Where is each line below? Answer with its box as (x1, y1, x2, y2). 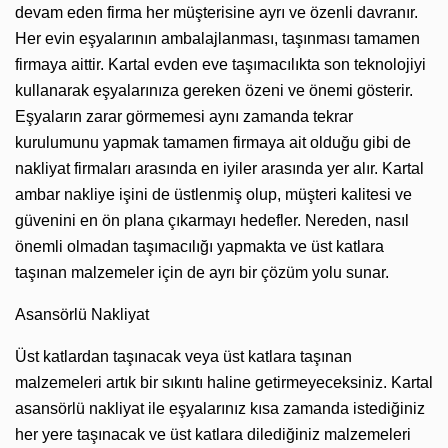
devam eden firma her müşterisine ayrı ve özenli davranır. (15, 3, 418, 21)
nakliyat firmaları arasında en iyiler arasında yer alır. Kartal (15, 159, 424, 177)
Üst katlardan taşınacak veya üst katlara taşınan (15, 347, 352, 365)
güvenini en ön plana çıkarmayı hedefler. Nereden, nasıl (15, 211, 409, 229)
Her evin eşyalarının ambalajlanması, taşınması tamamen (15, 29, 420, 47)
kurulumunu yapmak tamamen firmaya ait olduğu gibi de (15, 133, 411, 151)
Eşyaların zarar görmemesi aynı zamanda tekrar (15, 107, 353, 125)
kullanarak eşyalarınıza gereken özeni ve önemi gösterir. (15, 81, 413, 99)
